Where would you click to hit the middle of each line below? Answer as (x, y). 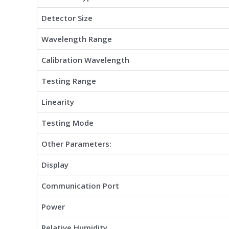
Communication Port (80, 185)
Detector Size (67, 18)
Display (55, 164)
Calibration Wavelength (85, 60)
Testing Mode (67, 122)
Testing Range (69, 81)
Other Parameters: (76, 143)
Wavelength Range (77, 39)
